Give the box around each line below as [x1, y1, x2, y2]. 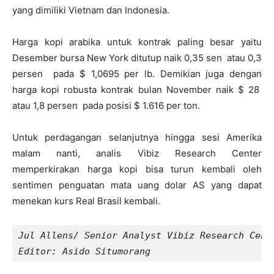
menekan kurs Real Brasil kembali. [12, 195, 160, 207]
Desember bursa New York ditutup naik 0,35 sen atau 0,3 [12, 52, 262, 64]
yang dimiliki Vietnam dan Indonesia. [12, 4, 169, 16]
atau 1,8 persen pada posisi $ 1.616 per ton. [12, 100, 200, 111]
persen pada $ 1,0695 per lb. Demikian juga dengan [12, 68, 262, 80]
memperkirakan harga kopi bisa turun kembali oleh [12, 163, 262, 175]
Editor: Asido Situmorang [18, 246, 150, 257]
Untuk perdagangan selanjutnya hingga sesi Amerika [12, 131, 262, 143]
